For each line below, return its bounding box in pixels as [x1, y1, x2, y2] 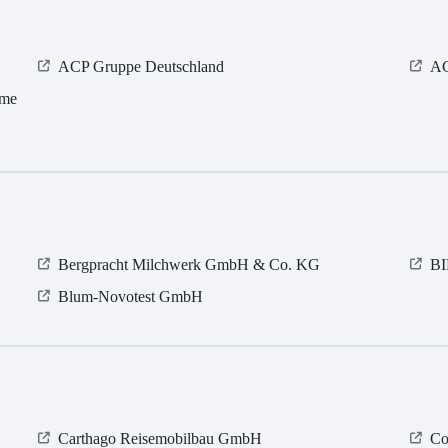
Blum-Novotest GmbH [58, 288, 204, 306]
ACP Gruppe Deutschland [58, 58, 225, 76]
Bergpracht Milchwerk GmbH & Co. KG [58, 256, 321, 274]
